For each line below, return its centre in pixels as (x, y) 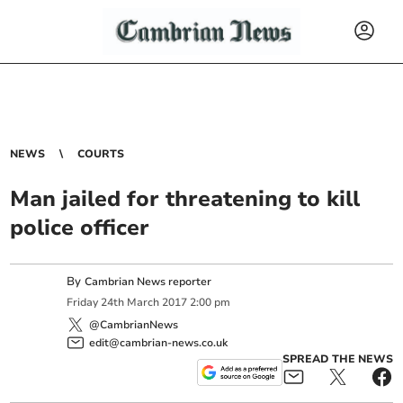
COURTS (101, 154)
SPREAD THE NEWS (337, 358)
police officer (80, 228)
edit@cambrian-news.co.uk (159, 342)
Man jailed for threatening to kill (185, 199)
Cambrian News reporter (148, 282)
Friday (83, 303)
